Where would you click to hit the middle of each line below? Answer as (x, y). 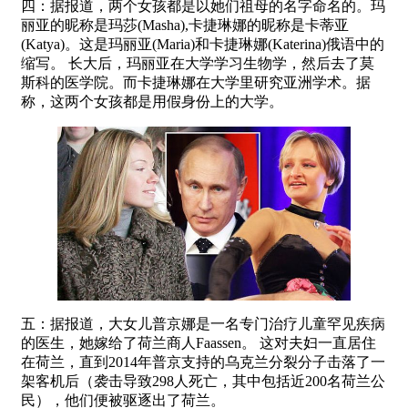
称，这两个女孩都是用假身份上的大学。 (152, 102)
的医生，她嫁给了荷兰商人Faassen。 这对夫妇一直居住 (199, 343)
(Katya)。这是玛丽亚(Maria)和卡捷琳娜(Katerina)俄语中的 (203, 45)
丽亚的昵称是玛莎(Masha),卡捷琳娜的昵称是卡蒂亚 (185, 25)
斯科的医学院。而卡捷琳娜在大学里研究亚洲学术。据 (196, 83)
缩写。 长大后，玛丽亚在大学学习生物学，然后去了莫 (198, 64)
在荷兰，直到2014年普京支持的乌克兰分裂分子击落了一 (203, 362)
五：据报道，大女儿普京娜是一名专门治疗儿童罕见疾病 (203, 324)
